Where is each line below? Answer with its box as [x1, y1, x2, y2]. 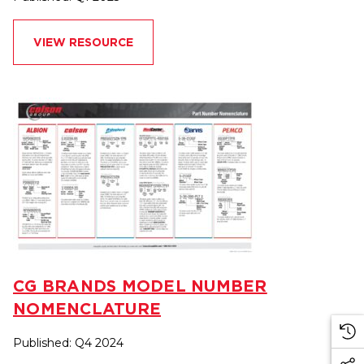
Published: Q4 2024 [13, 336, 123, 351]
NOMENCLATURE [13, 299, 161, 318]
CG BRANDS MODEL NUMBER [13, 276, 267, 296]
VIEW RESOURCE [33, 36, 133, 50]
